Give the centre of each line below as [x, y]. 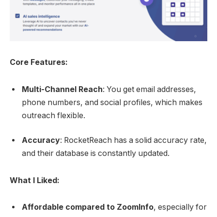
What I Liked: [35, 180]
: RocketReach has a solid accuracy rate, [133, 140]
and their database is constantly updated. [96, 154]
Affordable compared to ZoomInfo [88, 207]
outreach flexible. [54, 115]
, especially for [180, 207]
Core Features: [39, 62]
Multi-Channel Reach [62, 89]
